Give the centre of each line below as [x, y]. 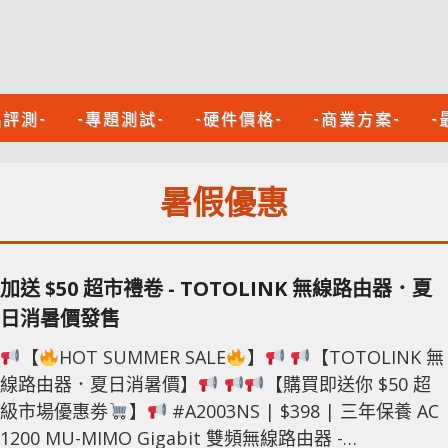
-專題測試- [121, 118]
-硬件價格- [239, 118]
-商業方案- [357, 118]
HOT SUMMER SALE [142, 357]
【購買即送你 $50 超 [347, 384]
